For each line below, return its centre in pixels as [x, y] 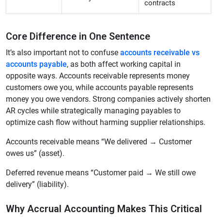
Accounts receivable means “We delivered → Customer [99, 142]
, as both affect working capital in [124, 64]
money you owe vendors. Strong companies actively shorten [108, 99]
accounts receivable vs [160, 53]
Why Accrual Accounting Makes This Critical [104, 209]
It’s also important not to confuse [63, 53]
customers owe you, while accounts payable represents [100, 88]
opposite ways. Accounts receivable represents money [98, 76]
